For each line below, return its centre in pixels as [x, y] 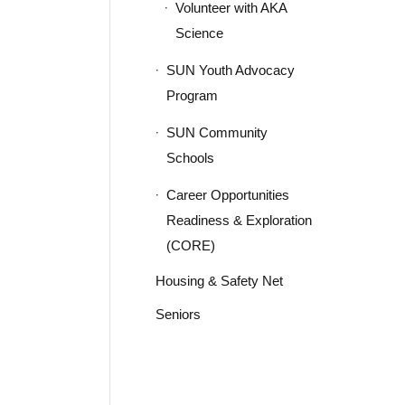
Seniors [178, 314]
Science [199, 33]
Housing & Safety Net [219, 281]
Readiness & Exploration [239, 220]
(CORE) [190, 245]
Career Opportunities [227, 195]
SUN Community [217, 132]
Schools [190, 158]
